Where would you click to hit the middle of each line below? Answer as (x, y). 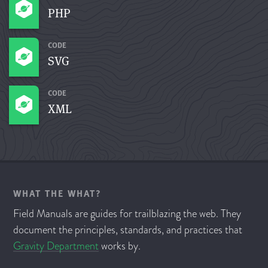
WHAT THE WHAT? (58, 193)
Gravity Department (56, 246)
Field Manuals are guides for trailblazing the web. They (127, 214)
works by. (120, 246)
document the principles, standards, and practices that (128, 230)
